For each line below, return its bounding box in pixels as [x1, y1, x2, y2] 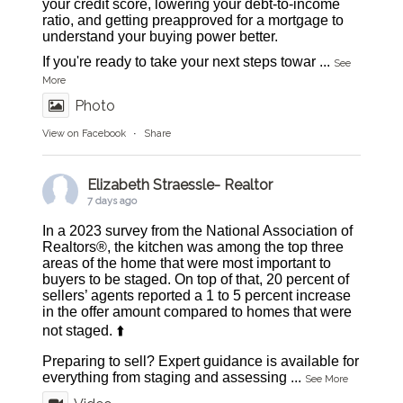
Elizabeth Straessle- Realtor [87, 176, 273, 193]
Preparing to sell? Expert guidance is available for [42, 354, 360, 369]
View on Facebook [42, 128, 127, 139]
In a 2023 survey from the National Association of [42, 223, 354, 238]
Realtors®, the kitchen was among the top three [42, 239, 345, 255]
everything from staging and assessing [42, 370, 288, 385]
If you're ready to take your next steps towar [42, 54, 317, 69]
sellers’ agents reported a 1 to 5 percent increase [42, 288, 352, 303]
